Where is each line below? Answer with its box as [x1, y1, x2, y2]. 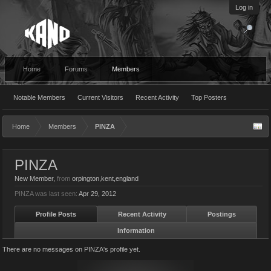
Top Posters [191, 94, 227, 101]
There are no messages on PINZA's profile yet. [2, 246, 140, 253]
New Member [15, 175, 53, 182]
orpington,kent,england [72, 175, 139, 182]
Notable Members [13, 94, 65, 101]
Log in [235, 4, 253, 11]
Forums [65, 65, 88, 73]
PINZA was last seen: [15, 190, 77, 197]
